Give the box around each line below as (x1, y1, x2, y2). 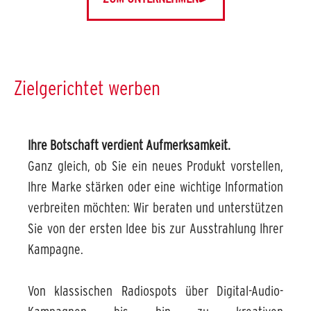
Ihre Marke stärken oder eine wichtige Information (28, 179, 283, 194)
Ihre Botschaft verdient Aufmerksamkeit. (28, 137, 230, 153)
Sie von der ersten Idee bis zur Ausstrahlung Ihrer (28, 221, 283, 236)
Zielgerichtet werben (14, 76, 160, 99)
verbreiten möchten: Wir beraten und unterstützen (28, 200, 283, 215)
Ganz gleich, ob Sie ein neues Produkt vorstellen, (28, 158, 283, 174)
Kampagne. (28, 242, 83, 257)
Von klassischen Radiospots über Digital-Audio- (28, 283, 283, 299)
